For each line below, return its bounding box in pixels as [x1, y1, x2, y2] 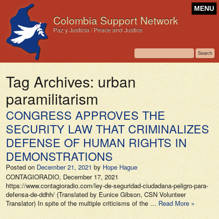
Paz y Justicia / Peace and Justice [53, 25, 143, 34]
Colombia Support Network [53, 13, 178, 27]
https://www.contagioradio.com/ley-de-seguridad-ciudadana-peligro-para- [6, 181, 208, 190]
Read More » [158, 198, 195, 208]
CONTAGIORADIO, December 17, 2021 [6, 172, 118, 181]
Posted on [6, 162, 35, 172]
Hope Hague [103, 162, 137, 172]
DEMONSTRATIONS [6, 148, 113, 164]
